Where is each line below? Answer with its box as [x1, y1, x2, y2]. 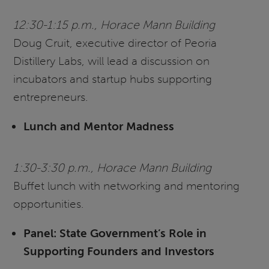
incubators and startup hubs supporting [13, 71, 213, 86]
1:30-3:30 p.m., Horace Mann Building [13, 160, 212, 175]
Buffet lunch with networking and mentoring [13, 178, 240, 193]
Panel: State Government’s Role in [23, 226, 207, 240]
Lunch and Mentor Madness [23, 119, 174, 133]
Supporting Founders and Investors [23, 244, 214, 258]
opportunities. [13, 196, 85, 211]
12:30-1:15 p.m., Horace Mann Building [13, 17, 216, 32]
